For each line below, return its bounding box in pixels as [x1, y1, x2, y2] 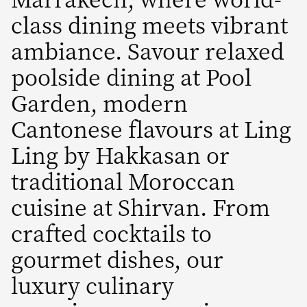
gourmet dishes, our [11, 243, 223, 274]
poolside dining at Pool [11, 60, 251, 92]
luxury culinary [11, 269, 174, 300]
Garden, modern [11, 86, 188, 118]
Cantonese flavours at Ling [11, 112, 291, 144]
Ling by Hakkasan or [11, 138, 230, 170]
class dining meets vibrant [11, 8, 288, 40]
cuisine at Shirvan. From [11, 191, 270, 222]
